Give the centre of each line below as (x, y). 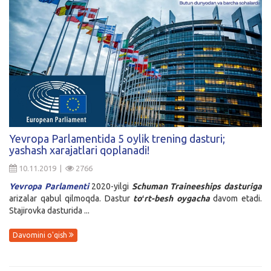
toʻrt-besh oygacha (173, 198)
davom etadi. (238, 198)
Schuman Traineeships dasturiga (197, 186)
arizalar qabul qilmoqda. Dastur (71, 198)
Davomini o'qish (41, 235)
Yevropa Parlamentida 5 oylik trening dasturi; (117, 138)
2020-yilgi (110, 186)
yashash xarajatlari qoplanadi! (79, 150)
